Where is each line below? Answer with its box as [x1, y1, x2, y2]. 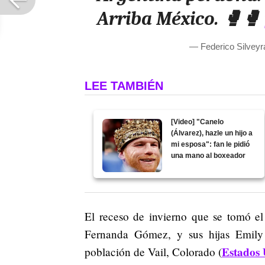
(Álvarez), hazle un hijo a [171, 129, 253, 138]
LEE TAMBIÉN [85, 79, 163, 93]
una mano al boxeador [171, 151, 246, 160]
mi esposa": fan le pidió [171, 140, 250, 149]
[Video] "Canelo [171, 118, 224, 127]
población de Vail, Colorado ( [85, 244, 222, 260]
